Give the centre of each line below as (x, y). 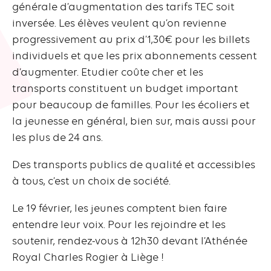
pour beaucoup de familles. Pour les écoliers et (131, 104)
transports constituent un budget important (125, 88)
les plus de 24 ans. (57, 137)
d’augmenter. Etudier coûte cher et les (108, 72)
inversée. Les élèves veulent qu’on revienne (119, 23)
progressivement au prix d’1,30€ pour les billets (131, 39)
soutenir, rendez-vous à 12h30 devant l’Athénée (130, 240)
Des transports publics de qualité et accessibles (134, 164)
